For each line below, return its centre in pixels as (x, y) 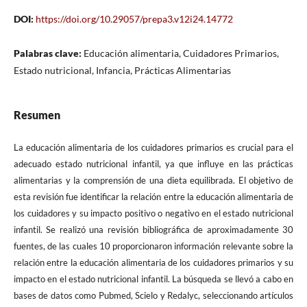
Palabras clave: (48, 53)
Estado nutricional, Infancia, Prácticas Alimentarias (122, 70)
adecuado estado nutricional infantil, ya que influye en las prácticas (153, 164)
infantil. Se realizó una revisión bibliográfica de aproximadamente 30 (153, 230)
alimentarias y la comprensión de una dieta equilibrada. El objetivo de (153, 181)
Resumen (37, 115)
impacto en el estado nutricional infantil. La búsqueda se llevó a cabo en (153, 279)
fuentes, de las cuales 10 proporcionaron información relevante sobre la (153, 246)
